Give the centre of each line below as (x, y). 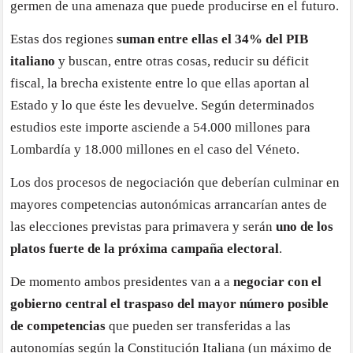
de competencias (58, 325)
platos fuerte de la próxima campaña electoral (145, 248)
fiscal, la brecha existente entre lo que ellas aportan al (160, 83)
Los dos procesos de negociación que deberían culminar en (175, 182)
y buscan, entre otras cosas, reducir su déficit (182, 61)
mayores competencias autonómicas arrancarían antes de (169, 204)
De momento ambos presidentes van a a (122, 281)
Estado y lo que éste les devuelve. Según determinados (163, 105)
